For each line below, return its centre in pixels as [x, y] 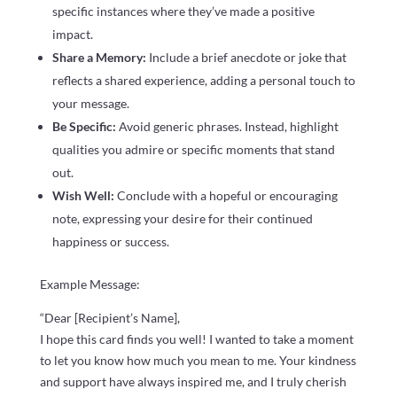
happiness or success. [110, 241]
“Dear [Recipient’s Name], [109, 317]
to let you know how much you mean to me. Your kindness [198, 360]
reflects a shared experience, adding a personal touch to [203, 80]
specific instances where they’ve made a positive [183, 11]
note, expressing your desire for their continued [182, 218]
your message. [90, 103]
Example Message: [90, 284]
